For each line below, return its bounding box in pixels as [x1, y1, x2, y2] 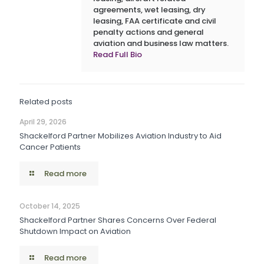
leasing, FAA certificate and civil [93, 15, 216, 27]
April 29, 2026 [19, 117, 67, 127]
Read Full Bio [93, 49, 142, 60]
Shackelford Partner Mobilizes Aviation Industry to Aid [19, 130, 222, 141]
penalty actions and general [93, 27, 204, 38]
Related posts [19, 96, 72, 107]
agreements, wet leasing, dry [93, 4, 206, 15]
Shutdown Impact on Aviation [19, 226, 131, 237]
